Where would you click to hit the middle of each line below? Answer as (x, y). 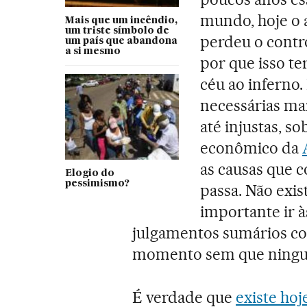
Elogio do (89, 174)
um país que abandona (121, 41)
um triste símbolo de (117, 31)
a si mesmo (93, 52)
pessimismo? (97, 184)
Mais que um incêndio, (121, 21)
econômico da (251, 148)
